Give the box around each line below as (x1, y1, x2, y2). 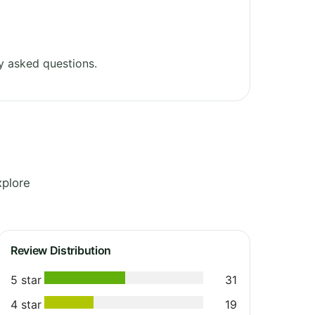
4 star (11, 297, 41, 311)
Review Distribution (11, 243, 111, 257)
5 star (11, 272, 41, 287)
